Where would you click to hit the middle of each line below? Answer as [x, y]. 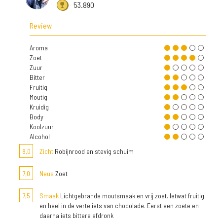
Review [41, 26]
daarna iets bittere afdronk [76, 216]
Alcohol [40, 137]
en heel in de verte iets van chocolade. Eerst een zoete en [119, 206]
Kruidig [39, 107]
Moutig [38, 97]
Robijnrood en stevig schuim [93, 151]
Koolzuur [42, 127]
